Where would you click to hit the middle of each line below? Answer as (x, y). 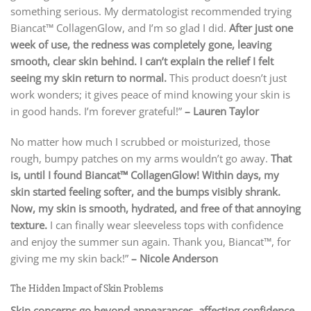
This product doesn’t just (227, 78)
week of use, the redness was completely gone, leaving (141, 45)
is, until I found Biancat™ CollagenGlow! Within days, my (145, 175)
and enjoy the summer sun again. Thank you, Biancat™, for (151, 242)
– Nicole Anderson (175, 258)
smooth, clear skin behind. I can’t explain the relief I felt (142, 61)
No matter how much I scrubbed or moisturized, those (140, 142)
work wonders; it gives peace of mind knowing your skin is (150, 95)
